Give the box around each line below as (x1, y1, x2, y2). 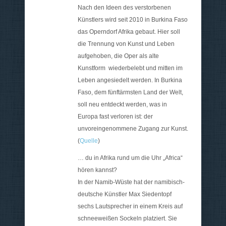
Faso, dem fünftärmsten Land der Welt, (78, 88, 183, 96)
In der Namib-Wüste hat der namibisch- (78, 178, 185, 186)
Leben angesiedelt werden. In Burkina (78, 76, 182, 84)
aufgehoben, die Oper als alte (78, 52, 159, 60)
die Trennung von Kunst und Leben (78, 40, 175, 47)
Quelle (80, 137, 98, 144)
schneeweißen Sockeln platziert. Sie (78, 214, 177, 222)
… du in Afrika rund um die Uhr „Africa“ (78, 154, 183, 161)
